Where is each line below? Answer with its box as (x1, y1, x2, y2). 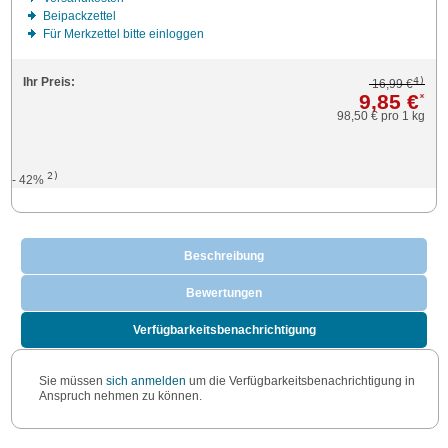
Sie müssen (38, 374, 106, 389)
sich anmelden (105, 374, 186, 389)
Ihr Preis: (22, 75, 75, 90)
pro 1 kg (378, 109, 426, 124)
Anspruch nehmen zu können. (38, 389, 202, 404)
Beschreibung (184, 249, 264, 264)
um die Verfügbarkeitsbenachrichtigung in (185, 374, 415, 389)
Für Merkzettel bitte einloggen (42, 27, 204, 42)
